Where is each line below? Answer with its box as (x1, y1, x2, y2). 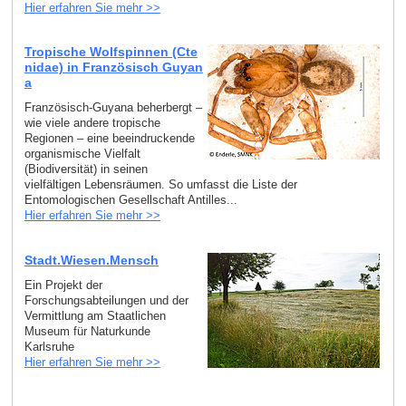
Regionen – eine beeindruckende (24, 131, 195, 146)
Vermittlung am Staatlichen (24, 308, 166, 323)
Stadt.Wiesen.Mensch (24, 252, 159, 267)
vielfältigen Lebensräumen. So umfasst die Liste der (24, 178, 297, 192)
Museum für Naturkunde (24, 324, 150, 338)
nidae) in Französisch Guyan (24, 60, 203, 75)
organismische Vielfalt (24, 147, 140, 161)
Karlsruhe (24, 339, 74, 353)
